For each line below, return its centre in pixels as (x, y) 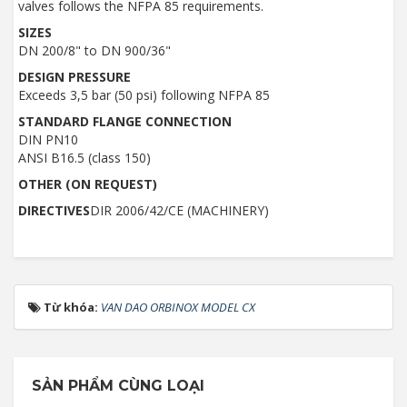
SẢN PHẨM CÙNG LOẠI (118, 386)
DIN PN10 (48, 139)
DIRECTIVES (54, 210)
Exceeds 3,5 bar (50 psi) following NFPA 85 (144, 95)
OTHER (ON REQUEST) (88, 184)
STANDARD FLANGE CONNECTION (125, 121)
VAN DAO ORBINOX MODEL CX (178, 307)
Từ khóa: (72, 307)
